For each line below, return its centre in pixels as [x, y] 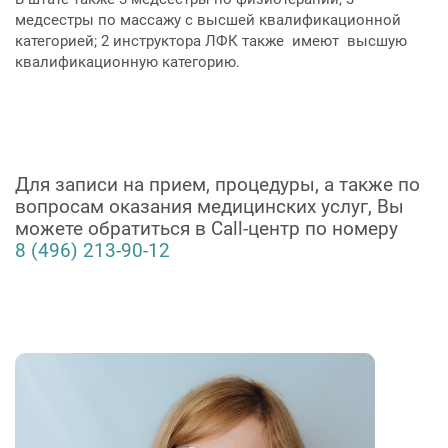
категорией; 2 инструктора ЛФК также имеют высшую [211, 40]
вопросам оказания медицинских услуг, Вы [209, 206]
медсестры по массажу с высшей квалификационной [208, 19]
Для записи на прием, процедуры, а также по [217, 184]
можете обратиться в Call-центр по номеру [209, 228]
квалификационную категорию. [127, 61]
